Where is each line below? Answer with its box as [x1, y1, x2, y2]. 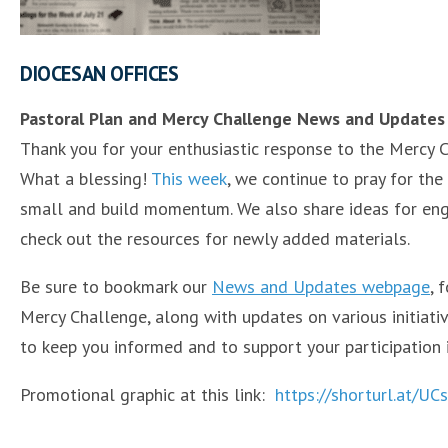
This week [151, 167, 227, 190]
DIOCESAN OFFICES [20, 60, 179, 87]
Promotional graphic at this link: [20, 383, 275, 406]
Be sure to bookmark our [20, 275, 212, 298]
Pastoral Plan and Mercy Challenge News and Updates [20, 107, 445, 130]
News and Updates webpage [212, 275, 430, 298]
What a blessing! [20, 167, 151, 190]
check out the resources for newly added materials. [20, 227, 410, 250]
